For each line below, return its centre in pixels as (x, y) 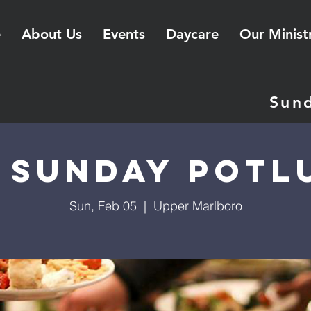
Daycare (192, 34)
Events (124, 34)
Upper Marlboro (197, 206)
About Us (51, 34)
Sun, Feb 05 (103, 206)
